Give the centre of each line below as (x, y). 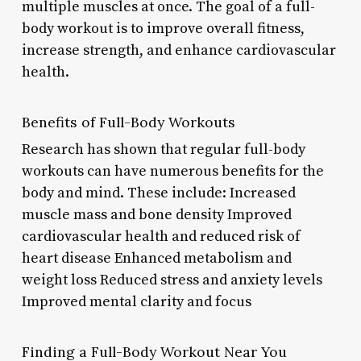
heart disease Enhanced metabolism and (156, 258)
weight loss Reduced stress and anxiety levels (172, 280)
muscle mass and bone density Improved (156, 214)
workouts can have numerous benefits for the (172, 171)
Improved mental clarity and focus (136, 301)
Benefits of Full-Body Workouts (128, 122)
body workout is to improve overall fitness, (163, 28)
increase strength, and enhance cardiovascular (178, 50)
